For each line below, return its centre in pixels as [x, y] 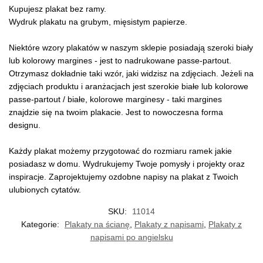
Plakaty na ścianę [97, 225]
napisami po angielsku [131, 237]
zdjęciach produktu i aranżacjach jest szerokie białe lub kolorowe [129, 87]
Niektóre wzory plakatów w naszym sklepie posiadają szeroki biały [131, 48]
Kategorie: [41, 225]
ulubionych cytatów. [45, 190]
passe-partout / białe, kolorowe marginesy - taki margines [115, 100]
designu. [25, 125]
